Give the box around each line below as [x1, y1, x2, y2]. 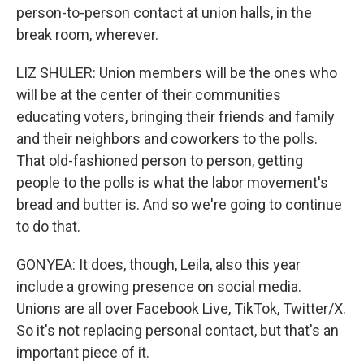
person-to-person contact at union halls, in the [16, 4, 312, 21]
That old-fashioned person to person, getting [16, 152, 303, 169]
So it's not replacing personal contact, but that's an [16, 322, 339, 339]
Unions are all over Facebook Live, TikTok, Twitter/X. [16, 300, 346, 317]
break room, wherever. [16, 26, 158, 43]
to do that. [16, 218, 80, 235]
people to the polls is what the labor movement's [16, 174, 328, 191]
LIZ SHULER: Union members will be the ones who [16, 64, 337, 81]
